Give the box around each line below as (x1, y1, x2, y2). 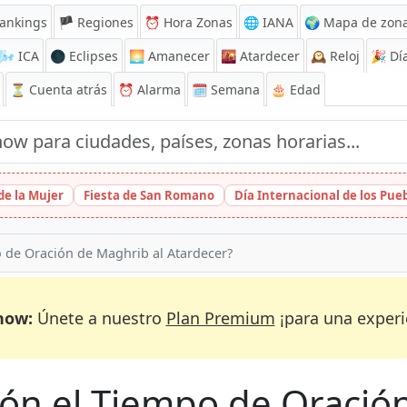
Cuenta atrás (29, 81, 107, 98)
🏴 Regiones (58, 14, 134, 31)
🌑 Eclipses (50, 47, 118, 65)
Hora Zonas (160, 14, 233, 31)
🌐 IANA (243, 14, 293, 31)
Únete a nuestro (32, 307, 166, 329)
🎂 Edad (271, 81, 321, 98)
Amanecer (144, 47, 210, 65)
